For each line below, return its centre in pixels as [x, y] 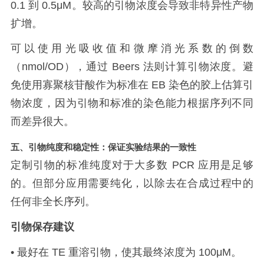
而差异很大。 [42, 122]
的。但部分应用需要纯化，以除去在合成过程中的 [132, 184]
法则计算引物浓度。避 [198, 67]
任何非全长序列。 [53, 202]
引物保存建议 [42, 227]
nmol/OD [42, 67]
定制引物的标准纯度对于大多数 [89, 165]
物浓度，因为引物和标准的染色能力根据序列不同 [132, 103]
